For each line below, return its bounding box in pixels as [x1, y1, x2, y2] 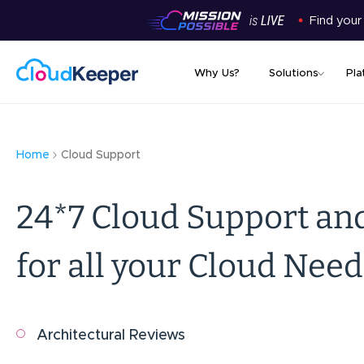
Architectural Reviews [37, 328, 185, 344]
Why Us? [194, 68, 240, 79]
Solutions [269, 68, 318, 79]
